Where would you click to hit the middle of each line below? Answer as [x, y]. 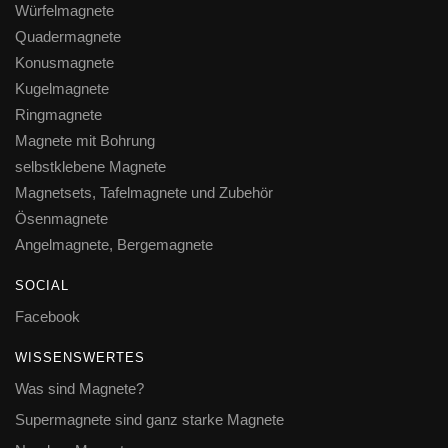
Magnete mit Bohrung [85, 140]
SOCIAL [42, 285]
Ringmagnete [58, 114]
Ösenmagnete [61, 218]
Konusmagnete [64, 62]
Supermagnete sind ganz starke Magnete [149, 419]
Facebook [47, 316]
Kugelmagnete [62, 88]
